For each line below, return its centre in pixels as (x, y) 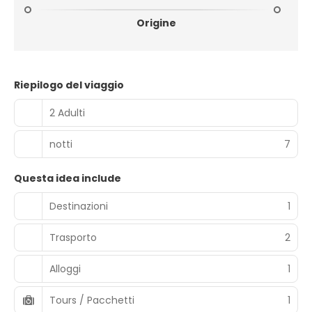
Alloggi (65, 268)
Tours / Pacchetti (92, 300)
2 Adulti (67, 112)
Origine (156, 23)
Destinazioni (79, 206)
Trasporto (73, 237)
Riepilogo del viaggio (69, 85)
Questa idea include (68, 178)
